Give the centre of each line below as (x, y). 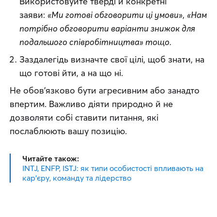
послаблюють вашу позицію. (68, 131)
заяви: (33, 15)
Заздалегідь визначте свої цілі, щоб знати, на (112, 59)
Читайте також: (51, 158)
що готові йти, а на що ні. (71, 73)
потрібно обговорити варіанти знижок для (107, 28)
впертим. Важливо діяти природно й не (91, 104)
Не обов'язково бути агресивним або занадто (105, 90)
